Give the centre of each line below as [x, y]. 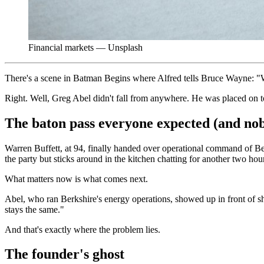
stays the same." [34, 209]
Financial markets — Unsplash [85, 47]
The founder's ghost [65, 254]
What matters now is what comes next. [76, 179]
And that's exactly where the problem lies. [82, 229]
